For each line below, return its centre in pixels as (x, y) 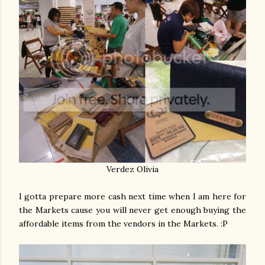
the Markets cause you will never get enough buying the (132, 210)
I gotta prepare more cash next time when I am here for (132, 196)
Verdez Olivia (132, 169)
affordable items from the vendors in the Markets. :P (123, 223)
